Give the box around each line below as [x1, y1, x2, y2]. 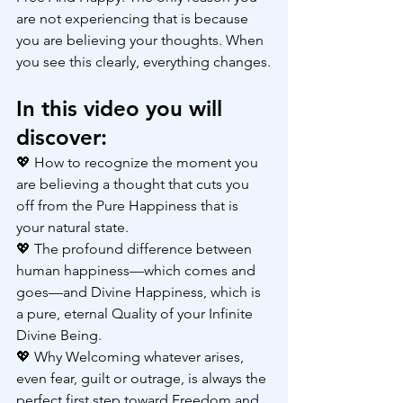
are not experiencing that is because [16, 10, 252, 28]
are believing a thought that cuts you [16, 175, 253, 193]
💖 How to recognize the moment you [16, 154, 262, 172]
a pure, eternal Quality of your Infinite [16, 305, 256, 323]
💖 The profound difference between [16, 240, 255, 258]
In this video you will [16, 95, 228, 122]
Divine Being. [16, 327, 102, 345]
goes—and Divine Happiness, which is [16, 283, 264, 301]
